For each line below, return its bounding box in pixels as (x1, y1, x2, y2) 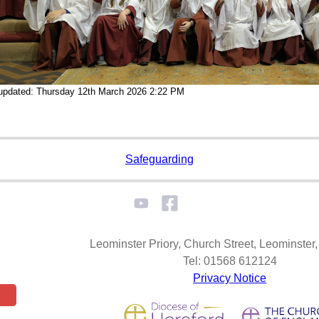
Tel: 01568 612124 (182, 255, 277, 268)
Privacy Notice (193, 272, 267, 285)
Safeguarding (125, 153, 194, 166)
